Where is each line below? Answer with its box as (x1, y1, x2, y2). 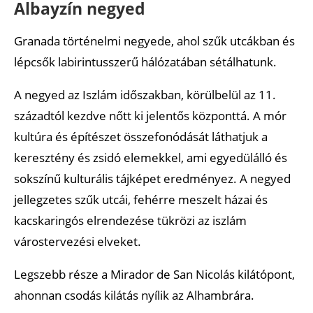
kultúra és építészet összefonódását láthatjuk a (14, 128, 268, 145)
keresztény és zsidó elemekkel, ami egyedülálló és (14, 149, 287, 166)
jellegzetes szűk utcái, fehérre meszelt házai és (14, 191, 268, 208)
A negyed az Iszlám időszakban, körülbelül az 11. (14, 86, 276, 103)
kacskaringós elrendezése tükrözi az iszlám (14, 212, 247, 228)
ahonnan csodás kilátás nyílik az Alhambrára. (14, 286, 254, 303)
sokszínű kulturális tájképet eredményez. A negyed (14, 170, 291, 187)
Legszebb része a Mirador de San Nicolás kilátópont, (14, 265, 295, 282)
